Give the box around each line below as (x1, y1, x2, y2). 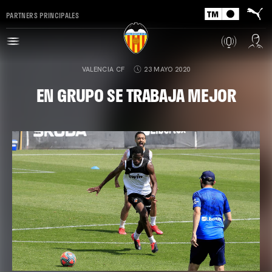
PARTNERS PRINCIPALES (6, 9, 80, 21)
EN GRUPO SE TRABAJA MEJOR (36, 82, 236, 108)
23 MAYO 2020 (144, 65, 191, 73)
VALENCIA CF (81, 65, 125, 73)
